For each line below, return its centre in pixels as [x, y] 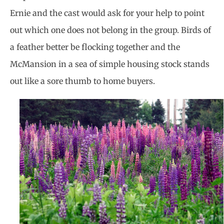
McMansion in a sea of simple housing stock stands [110, 64]
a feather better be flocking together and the [95, 47]
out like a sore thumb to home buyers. [82, 81]
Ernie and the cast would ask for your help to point [107, 13]
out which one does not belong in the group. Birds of [110, 30]
